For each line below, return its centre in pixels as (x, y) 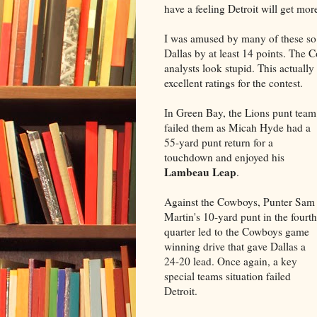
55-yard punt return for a (219, 142)
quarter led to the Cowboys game (237, 231)
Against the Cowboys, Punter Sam (240, 201)
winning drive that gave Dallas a (235, 246)
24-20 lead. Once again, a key (231, 261)
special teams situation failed (227, 276)
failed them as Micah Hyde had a (237, 127)
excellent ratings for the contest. (234, 82)
